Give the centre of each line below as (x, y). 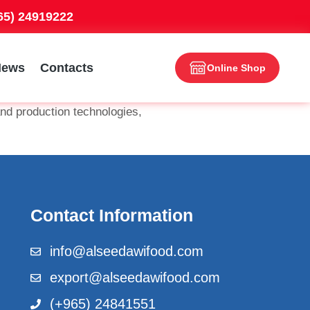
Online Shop (236, 68)
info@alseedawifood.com (126, 251)
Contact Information (112, 215)
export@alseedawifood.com (135, 277)
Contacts (67, 67)
